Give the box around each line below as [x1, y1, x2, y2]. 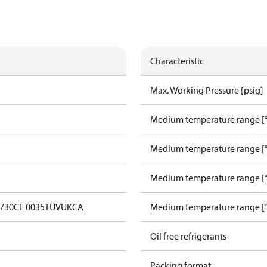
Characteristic [150, 55, 204, 67]
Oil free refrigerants [150, 230, 226, 242]
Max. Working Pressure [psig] [150, 84, 263, 96]
